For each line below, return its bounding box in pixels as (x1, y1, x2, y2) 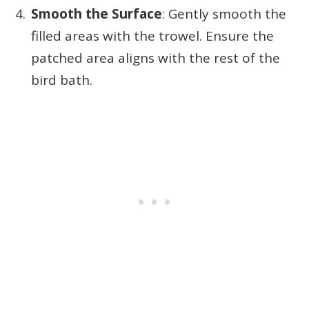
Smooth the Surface (31, 4, 162, 23)
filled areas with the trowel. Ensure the (31, 26, 274, 45)
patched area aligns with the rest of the (31, 48, 280, 67)
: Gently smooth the (162, 4, 286, 23)
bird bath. (31, 70, 92, 89)
